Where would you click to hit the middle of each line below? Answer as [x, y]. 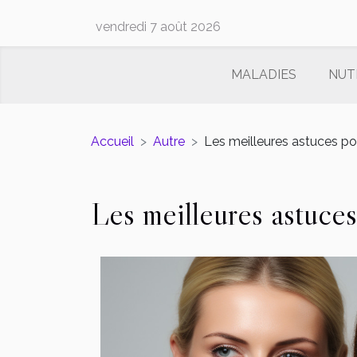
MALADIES [263, 75]
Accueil [112, 141]
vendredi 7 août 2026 [158, 27]
